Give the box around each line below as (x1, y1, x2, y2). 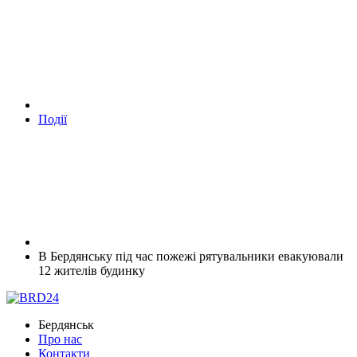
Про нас (38, 331, 82, 346)
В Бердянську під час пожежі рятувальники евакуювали (38, 249, 343, 263)
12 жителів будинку (38, 263, 145, 277)
